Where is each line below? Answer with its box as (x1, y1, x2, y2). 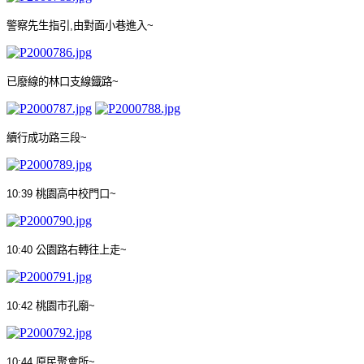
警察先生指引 (6, 19, 70, 32)
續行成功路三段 (6, 131, 80, 144)
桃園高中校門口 (36, 187, 110, 200)
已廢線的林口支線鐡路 (6, 75, 112, 88)
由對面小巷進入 (73, 19, 147, 32)
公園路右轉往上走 (36, 243, 120, 256)
